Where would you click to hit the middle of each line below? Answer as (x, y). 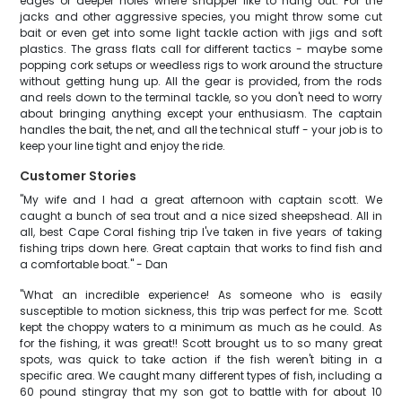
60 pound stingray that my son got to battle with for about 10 (201, 392)
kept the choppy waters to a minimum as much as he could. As (201, 327)
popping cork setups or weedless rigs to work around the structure (201, 65)
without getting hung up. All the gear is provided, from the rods (201, 81)
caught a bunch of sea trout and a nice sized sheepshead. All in (201, 216)
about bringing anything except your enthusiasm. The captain (201, 114)
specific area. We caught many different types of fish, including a (201, 376)
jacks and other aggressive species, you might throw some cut (201, 17)
